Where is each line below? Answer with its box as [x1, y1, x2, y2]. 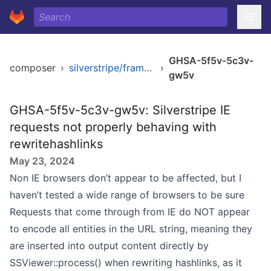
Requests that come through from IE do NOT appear [10, 206, 250, 218]
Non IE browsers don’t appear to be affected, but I [10, 172, 241, 184]
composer [10, 62, 56, 74]
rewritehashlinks [10, 137, 103, 151]
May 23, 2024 [10, 155, 75, 167]
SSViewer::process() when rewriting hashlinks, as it [10, 256, 242, 269]
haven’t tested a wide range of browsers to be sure [10, 189, 244, 201]
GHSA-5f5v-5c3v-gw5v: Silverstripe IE [10, 103, 230, 117]
